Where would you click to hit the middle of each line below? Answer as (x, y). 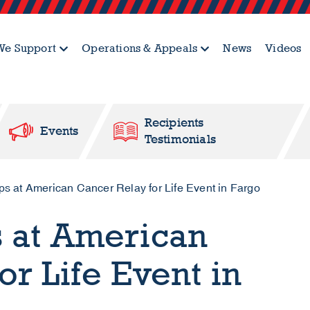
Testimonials (180, 139)
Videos (283, 48)
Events (60, 131)
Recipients (174, 123)
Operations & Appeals (140, 48)
